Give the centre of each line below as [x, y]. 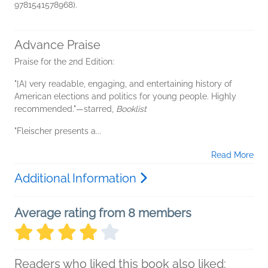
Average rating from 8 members [103, 213]
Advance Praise [57, 45]
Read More [232, 155]
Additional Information [77, 178]
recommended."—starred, [65, 109]
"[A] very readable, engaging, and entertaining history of [123, 83]
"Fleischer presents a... [58, 131]
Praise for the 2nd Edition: [66, 61]
